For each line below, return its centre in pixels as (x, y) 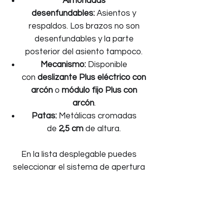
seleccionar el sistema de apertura (79, 167)
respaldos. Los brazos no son (84, 26)
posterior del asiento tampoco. (84, 52)
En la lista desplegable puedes (79, 154)
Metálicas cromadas (96, 116)
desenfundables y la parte (84, 39)
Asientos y (115, 13)
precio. (79, 193)
